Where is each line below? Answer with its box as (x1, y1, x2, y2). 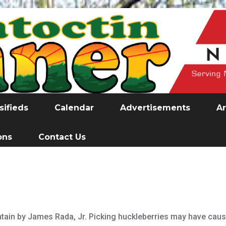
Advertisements (120, 103, 190, 113)
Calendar (54, 103, 94, 113)
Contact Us (38, 132, 86, 142)
